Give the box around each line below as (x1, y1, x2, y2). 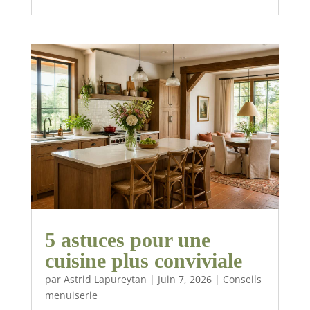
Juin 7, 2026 (157, 273, 212, 286)
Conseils (222, 273, 262, 286)
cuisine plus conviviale (44, 249, 242, 273)
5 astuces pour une (44, 228, 210, 252)
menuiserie (44, 289, 98, 302)
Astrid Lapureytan (63, 273, 147, 286)
